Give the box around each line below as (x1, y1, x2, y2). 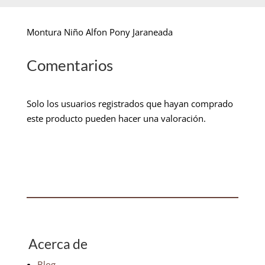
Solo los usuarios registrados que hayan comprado (26, 97, 233, 109)
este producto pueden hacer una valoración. (26, 112, 206, 124)
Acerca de (28, 235, 88, 252)
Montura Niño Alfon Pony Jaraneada (26, 25, 173, 38)
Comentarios (26, 55, 113, 75)
